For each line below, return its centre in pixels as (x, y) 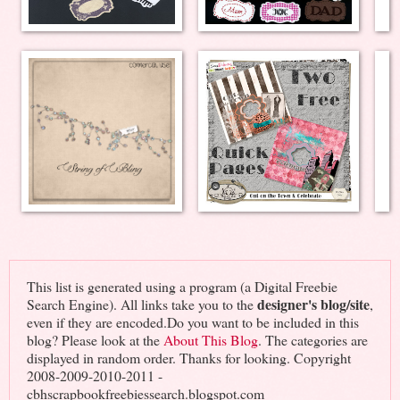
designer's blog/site (313, 304)
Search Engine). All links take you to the (142, 304)
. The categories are (312, 339)
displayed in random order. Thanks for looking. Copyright (188, 357)
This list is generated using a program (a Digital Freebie (182, 286)
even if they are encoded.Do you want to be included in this (192, 321)
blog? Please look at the (95, 339)
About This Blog (210, 339)
